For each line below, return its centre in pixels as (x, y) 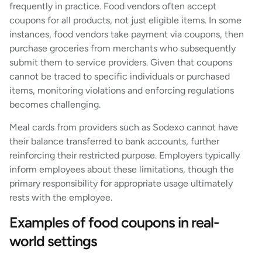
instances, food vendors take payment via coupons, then (127, 35)
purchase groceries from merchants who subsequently (123, 49)
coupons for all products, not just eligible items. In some (125, 20)
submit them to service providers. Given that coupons (121, 63)
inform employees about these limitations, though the (122, 169)
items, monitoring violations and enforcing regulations (122, 91)
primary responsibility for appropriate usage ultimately (121, 183)
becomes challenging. (55, 105)
